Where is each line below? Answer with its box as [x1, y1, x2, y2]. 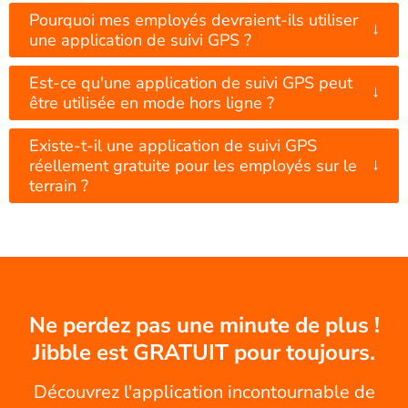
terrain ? [29, 174, 88, 197]
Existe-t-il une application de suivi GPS [29, 134, 317, 157]
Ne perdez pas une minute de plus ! [28, 310, 380, 340]
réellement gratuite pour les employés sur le [29, 154, 357, 177]
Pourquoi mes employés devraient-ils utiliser [29, 8, 358, 31]
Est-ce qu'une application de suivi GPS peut [29, 71, 352, 94]
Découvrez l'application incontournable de [33, 379, 375, 404]
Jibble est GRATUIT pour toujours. [33, 337, 375, 367]
